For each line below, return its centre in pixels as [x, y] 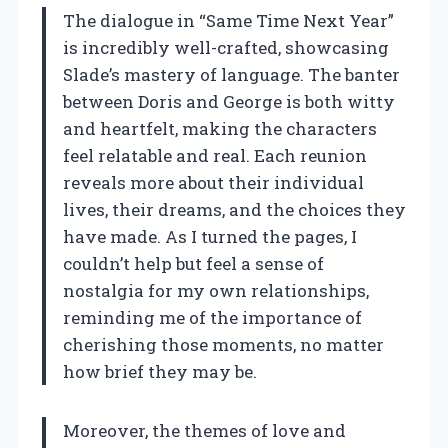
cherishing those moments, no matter [223, 344]
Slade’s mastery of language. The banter [231, 74]
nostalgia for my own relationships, [216, 290]
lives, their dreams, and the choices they [234, 209]
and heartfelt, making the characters [220, 128]
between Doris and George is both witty [229, 101]
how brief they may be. [160, 371]
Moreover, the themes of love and [204, 430]
